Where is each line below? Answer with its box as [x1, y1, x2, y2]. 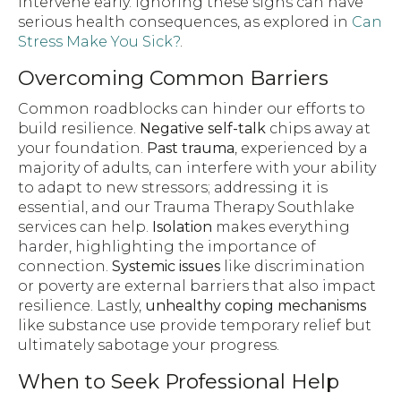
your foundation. [18, 139, 147, 157]
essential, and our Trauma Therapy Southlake [18, 198, 354, 216]
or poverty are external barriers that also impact [18, 277, 376, 294]
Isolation [152, 218, 212, 235]
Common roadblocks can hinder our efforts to [18, 99, 365, 117]
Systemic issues [112, 257, 220, 275]
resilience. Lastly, [18, 296, 145, 314]
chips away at [266, 119, 371, 137]
